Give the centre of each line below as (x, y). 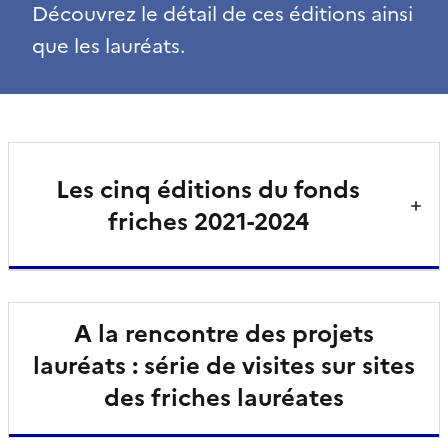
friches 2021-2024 (208, 221)
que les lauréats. (108, 45)
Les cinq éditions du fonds (208, 189)
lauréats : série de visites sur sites (224, 365)
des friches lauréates (224, 397)
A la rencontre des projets (224, 333)
